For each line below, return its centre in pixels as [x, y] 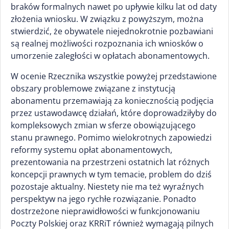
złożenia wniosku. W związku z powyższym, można [107, 19]
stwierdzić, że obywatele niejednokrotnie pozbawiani [112, 31]
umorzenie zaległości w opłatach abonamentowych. [110, 56]
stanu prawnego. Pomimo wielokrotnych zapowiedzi [111, 138]
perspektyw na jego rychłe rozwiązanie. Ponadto [104, 199]
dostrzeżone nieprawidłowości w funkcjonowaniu [105, 211]
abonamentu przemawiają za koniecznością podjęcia [112, 101]
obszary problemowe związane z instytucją [93, 88]
